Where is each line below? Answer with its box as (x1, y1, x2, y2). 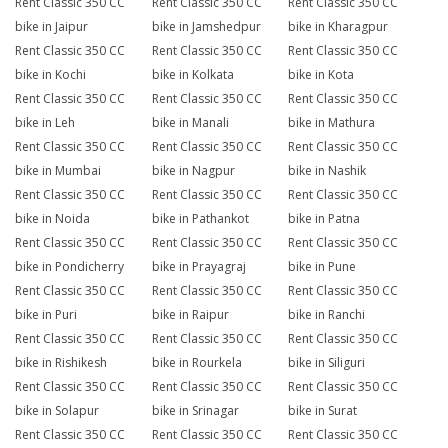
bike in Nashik (288, 162, 367, 180)
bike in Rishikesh (15, 354, 107, 372)
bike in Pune (288, 258, 357, 276)
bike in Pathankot (151, 210, 249, 228)
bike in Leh (15, 114, 75, 132)
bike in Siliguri (288, 354, 366, 372)
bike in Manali (151, 114, 229, 132)
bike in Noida (15, 210, 90, 228)
